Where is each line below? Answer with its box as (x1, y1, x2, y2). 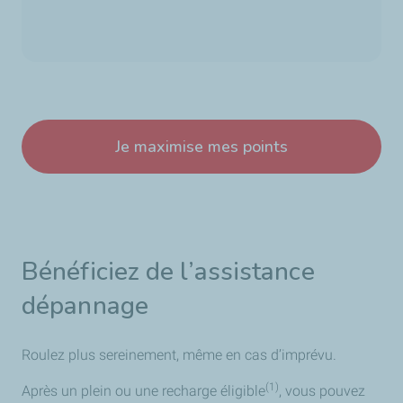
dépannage (22, 289, 155, 323)
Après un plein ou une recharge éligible (22, 382, 265, 399)
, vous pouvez (279, 382, 365, 399)
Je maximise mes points (114, 136, 288, 157)
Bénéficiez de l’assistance (22, 255, 315, 289)
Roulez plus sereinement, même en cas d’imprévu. (22, 346, 336, 363)
